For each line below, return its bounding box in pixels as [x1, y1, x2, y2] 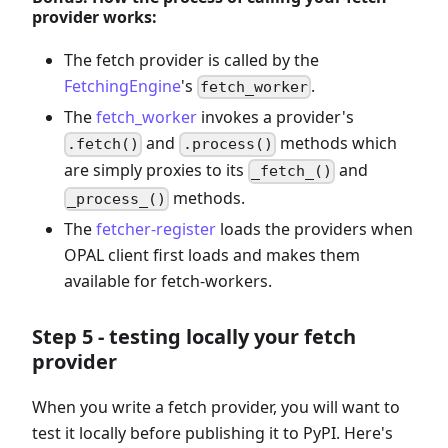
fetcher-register [96, 217, 216, 240]
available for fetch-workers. [64, 269, 272, 292]
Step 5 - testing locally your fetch [32, 322, 356, 350]
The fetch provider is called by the [64, 48, 319, 71]
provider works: [32, 5, 157, 28]
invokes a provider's [197, 106, 354, 129]
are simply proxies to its [64, 159, 248, 182]
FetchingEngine [64, 74, 181, 97]
